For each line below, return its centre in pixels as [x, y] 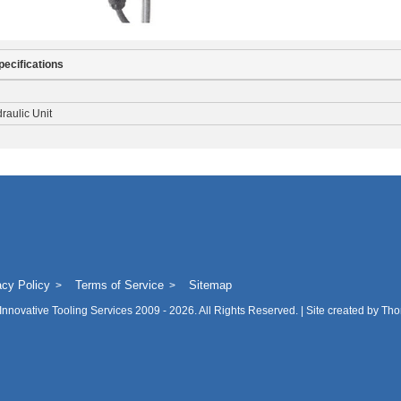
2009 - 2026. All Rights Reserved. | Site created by [256, 311]
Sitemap [210, 285]
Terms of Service [119, 285]
